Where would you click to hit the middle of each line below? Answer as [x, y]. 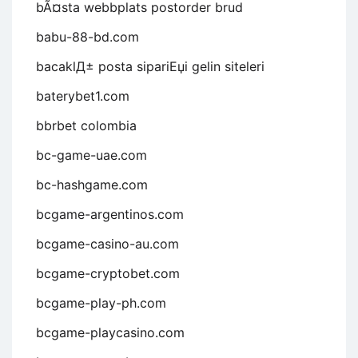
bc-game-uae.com [91, 155]
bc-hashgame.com [92, 184]
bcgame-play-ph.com [101, 302]
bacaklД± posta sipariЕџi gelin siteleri [150, 66]
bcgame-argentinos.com [110, 214]
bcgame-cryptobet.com [108, 273]
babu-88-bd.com [88, 36]
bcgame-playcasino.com [110, 332]
